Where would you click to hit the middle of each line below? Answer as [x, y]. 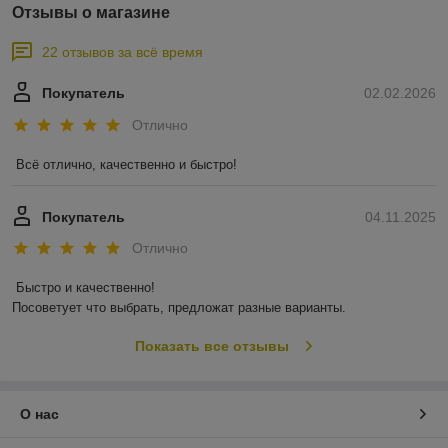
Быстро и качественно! [85, 288]
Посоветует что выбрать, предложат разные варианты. [179, 308]
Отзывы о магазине [91, 13]
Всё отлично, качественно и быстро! [126, 164]
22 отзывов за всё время [122, 52]
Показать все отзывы [211, 346]
